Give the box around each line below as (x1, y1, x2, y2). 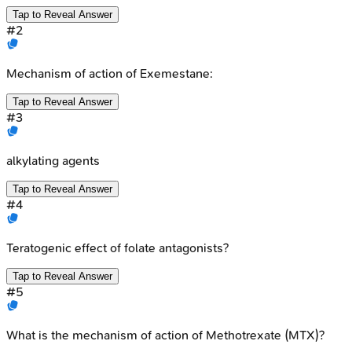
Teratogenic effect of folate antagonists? (6, 240, 229, 255)
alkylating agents (6, 152, 100, 168)
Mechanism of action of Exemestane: (6, 65, 213, 81)
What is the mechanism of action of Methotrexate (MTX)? (6, 327, 324, 343)
